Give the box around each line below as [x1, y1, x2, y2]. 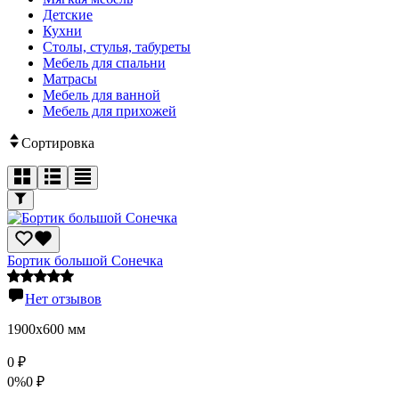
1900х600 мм [7, 322, 85, 338]
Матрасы [43, 70, 97, 86]
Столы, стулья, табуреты [43, 38, 191, 54]
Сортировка [21, 134, 94, 151]
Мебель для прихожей [43, 102, 176, 118]
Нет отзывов [25, 291, 102, 307]
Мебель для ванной [43, 86, 160, 102]
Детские [43, 6, 93, 22]
